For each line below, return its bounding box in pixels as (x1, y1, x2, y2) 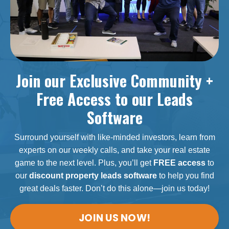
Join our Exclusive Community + (16, 69, 213, 92)
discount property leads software (29, 171, 157, 180)
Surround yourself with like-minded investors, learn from (14, 133, 215, 142)
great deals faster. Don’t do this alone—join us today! (19, 184, 210, 193)
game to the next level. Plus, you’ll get (15, 158, 151, 167)
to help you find (158, 171, 214, 180)
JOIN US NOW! (79, 211, 150, 225)
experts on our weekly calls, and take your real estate (19, 146, 210, 154)
